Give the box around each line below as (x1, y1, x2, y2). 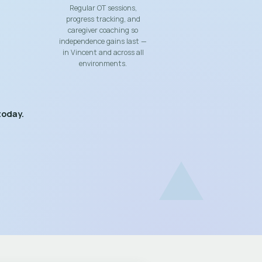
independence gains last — (59, 36, 147, 46)
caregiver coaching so (68, 25, 138, 35)
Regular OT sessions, (69, 3, 137, 13)
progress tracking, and (65, 14, 140, 24)
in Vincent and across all (62, 47, 144, 57)
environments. (79, 58, 127, 68)
